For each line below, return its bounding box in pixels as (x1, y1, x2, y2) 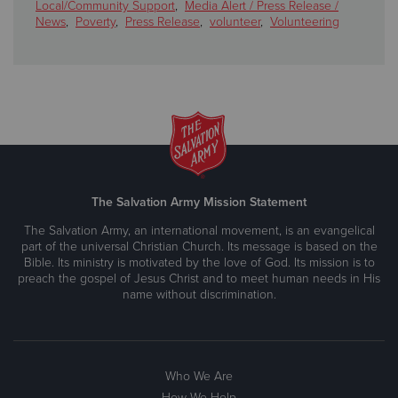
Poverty (76, 14, 115, 30)
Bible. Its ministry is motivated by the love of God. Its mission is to (23, 255, 375, 271)
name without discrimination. (122, 287, 276, 303)
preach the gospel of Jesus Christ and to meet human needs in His (18, 271, 380, 287)
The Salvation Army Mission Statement (92, 195, 306, 211)
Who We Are (165, 369, 233, 385)
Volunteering (270, 14, 339, 30)
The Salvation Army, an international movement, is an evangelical (23, 223, 375, 239)
